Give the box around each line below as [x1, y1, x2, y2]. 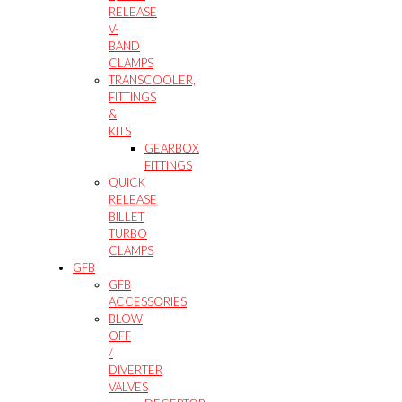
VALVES [109, 379, 148, 394]
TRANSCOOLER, [109, 72, 196, 87]
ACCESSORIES [109, 293, 187, 309]
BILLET [109, 208, 144, 223]
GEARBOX [144, 140, 199, 155]
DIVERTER [109, 362, 162, 377]
